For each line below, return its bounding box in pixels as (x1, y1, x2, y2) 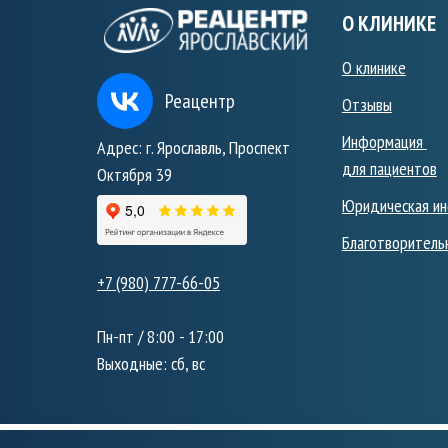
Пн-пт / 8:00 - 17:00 (97, 324, 224, 348)
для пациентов (341, 157, 437, 180)
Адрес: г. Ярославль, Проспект (97, 135, 290, 159)
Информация (341, 130, 427, 153)
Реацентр (165, 87, 235, 114)
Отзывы (341, 93, 392, 116)
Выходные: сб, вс (97, 351, 205, 375)
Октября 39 (97, 162, 172, 186)
